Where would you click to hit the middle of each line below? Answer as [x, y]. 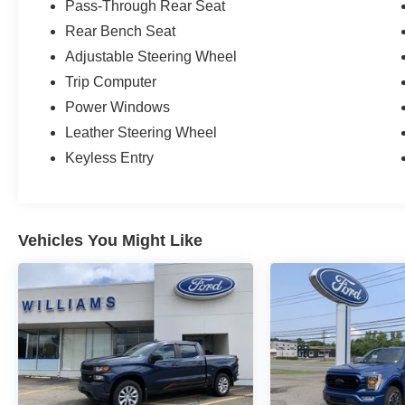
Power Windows [118, 108]
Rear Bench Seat [121, 32]
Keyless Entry [110, 158]
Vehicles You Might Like [110, 241]
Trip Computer [111, 82]
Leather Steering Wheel [141, 133]
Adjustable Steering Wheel [151, 57]
